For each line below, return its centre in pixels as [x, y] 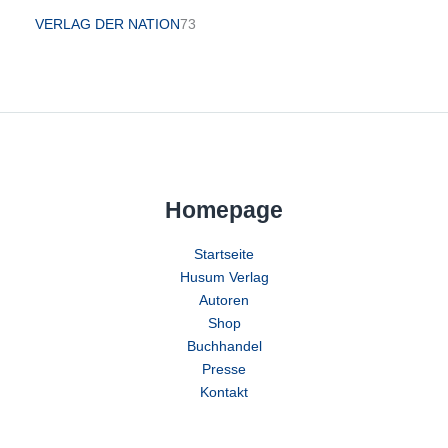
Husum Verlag [224, 277]
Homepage [224, 210]
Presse [224, 369]
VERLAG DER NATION [107, 24]
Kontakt [224, 392]
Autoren [224, 300]
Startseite [224, 254]
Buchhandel [224, 346]
